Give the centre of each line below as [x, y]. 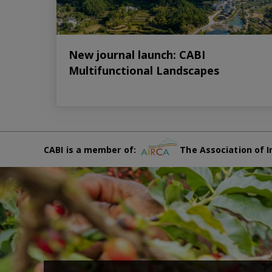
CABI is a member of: [93, 150]
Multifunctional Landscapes [144, 70]
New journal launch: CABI [137, 54]
